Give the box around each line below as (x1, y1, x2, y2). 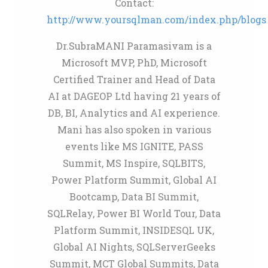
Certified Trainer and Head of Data (53, 73, 215, 86)
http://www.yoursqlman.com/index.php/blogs (47, 13, 266, 26)
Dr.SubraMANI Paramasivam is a (56, 39, 212, 52)
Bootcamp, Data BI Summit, (69, 190, 199, 203)
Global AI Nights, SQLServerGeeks (53, 240, 215, 253)
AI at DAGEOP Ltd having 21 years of (47, 90, 221, 102)
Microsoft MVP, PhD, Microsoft (61, 56, 207, 69)
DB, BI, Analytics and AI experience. (48, 106, 220, 119)
